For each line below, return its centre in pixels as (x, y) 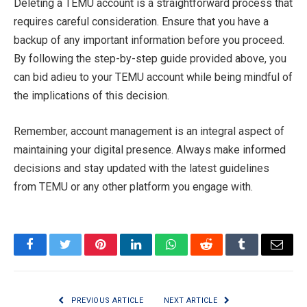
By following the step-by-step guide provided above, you (150, 59)
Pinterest (121, 255)
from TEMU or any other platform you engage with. (133, 186)
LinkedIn (157, 255)
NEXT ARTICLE (192, 300)
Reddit (222, 255)
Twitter (82, 255)
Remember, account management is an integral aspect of (149, 131)
